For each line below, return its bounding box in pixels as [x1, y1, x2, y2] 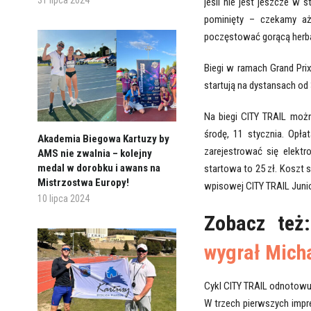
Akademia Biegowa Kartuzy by [37, 132, 169, 145]
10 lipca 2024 [37, 192, 90, 204]
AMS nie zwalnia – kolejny [37, 146, 152, 160]
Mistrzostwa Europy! [37, 176, 129, 189]
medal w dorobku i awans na [37, 161, 160, 174]
